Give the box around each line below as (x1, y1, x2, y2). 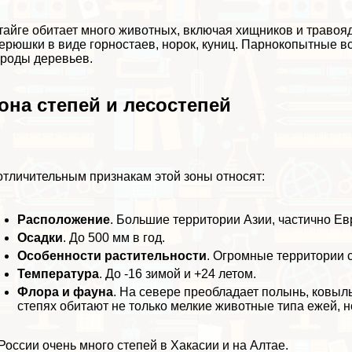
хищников (236, 24, 294, 38)
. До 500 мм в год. (63, 230, 166, 244)
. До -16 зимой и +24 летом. (99, 266, 257, 280)
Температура (17, 266, 100, 280)
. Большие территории (110, 212, 244, 226)
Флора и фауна (17, 284, 114, 299)
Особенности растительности (17, 248, 207, 262)
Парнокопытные (241, 38, 338, 52)
